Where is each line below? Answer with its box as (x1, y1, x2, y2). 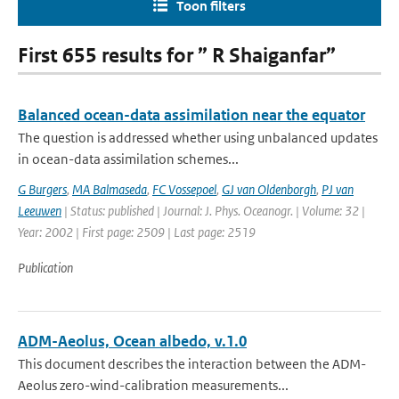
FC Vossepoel (152, 181, 216, 198)
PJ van (322, 181, 354, 198)
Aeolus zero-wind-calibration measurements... (18, 377, 289, 394)
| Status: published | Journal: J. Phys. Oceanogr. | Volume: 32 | (61, 202, 365, 219)
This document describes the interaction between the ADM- (18, 355, 366, 372)
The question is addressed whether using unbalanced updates (18, 129, 378, 146)
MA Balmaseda (72, 181, 147, 198)
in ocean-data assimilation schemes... (18, 151, 239, 167)
